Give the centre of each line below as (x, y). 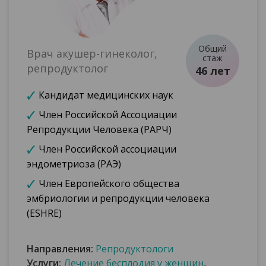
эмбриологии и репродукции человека (118, 199)
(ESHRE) (44, 213)
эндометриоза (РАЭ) (74, 164)
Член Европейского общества (109, 184)
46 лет (213, 71)
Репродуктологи (134, 249)
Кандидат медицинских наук (106, 95)
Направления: (61, 249)
